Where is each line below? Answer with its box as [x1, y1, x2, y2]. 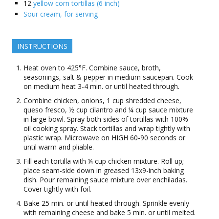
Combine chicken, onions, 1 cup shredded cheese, [23, 96, 181, 105]
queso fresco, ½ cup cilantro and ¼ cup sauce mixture [23, 105, 193, 114]
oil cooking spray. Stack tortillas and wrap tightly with [23, 124, 190, 133]
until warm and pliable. [23, 142, 94, 152]
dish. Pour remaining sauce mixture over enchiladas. [23, 175, 187, 184]
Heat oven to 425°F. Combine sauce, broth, [23, 63, 161, 72]
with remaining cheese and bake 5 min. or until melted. [23, 208, 196, 217]
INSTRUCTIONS [17, 42, 67, 51]
